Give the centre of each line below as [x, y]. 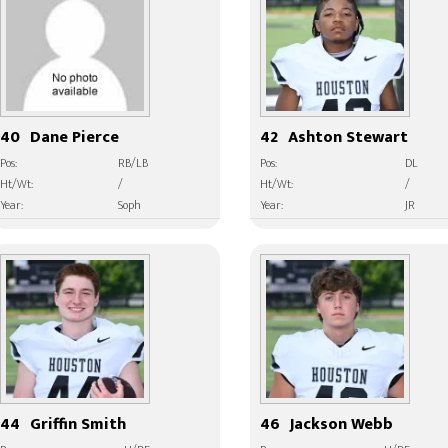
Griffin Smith [78, 424]
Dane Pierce [75, 137]
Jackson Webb [342, 424]
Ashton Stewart [348, 137]
